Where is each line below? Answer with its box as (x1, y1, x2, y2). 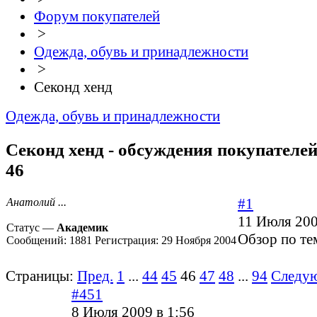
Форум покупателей (34, 8, 160, 25)
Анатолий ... (6, 196, 67, 209)
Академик (57, 221, 108, 234)
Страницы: (6, 267, 74, 285)
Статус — (6, 221, 57, 234)
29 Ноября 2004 (161, 234, 236, 247)
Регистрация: (95, 234, 161, 247)
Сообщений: (6, 234, 69, 247)
